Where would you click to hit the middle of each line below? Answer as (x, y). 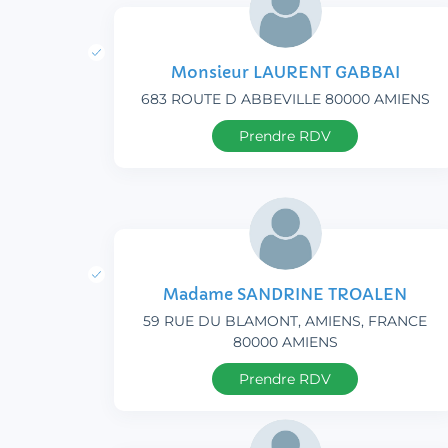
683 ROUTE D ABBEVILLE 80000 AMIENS (285, 99)
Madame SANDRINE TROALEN (285, 294)
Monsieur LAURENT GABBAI (285, 72)
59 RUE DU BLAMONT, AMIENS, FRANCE (285, 321)
